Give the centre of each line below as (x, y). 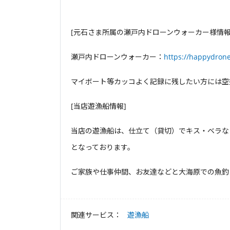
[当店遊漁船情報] (99, 106)
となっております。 (103, 147)
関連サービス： (96, 215)
